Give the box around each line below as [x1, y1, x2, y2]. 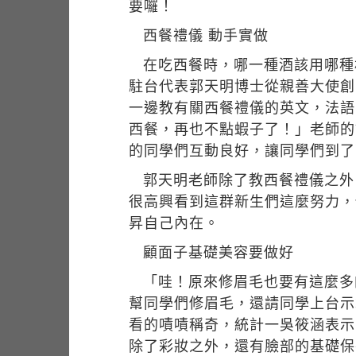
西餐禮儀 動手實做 [143, 25, 269, 44]
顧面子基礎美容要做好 [143, 242, 294, 261]
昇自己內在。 [129, 213, 219, 232]
